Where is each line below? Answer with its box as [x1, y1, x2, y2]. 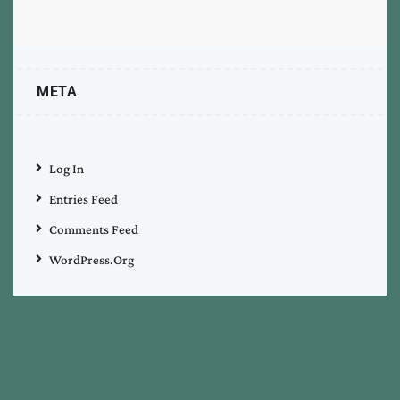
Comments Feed [49, 222, 138, 237]
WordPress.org [49, 253, 134, 268]
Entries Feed [49, 192, 118, 207]
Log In [49, 162, 84, 177]
